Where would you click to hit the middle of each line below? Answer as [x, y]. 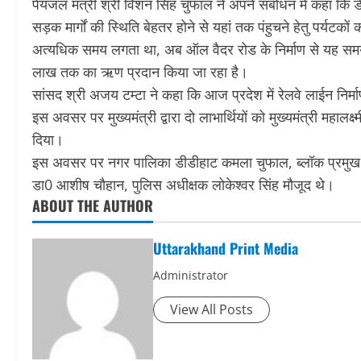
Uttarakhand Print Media [226, 249]
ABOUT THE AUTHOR [93, 206]
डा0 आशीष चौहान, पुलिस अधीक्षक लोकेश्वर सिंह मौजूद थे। [183, 185]
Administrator [191, 276]
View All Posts [212, 310]
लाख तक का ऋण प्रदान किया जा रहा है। [140, 72]
